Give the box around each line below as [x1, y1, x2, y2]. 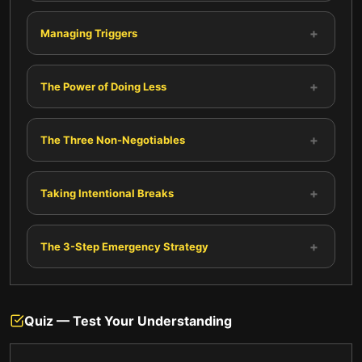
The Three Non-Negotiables [40, 133, 185, 146]
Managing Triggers [40, 26, 137, 40]
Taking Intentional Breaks [40, 186, 174, 200]
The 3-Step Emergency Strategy [40, 239, 208, 253]
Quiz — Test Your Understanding [24, 313, 232, 329]
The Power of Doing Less [40, 79, 166, 93]
